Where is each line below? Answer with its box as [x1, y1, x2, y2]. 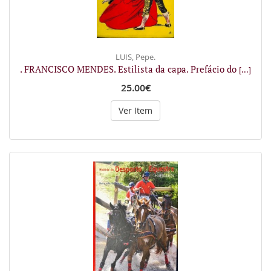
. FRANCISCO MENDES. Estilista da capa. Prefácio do [20, 62, 239, 75]
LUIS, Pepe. [116, 51, 155, 62]
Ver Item [119, 104, 152, 116]
